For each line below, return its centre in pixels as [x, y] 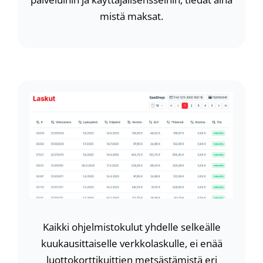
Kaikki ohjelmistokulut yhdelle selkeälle [131, 227]
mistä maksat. [131, 16]
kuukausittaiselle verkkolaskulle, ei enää [131, 244]
